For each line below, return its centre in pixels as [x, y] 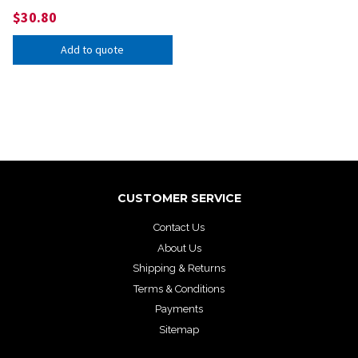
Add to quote [93, 50]
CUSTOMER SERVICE [179, 198]
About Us [179, 248]
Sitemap [179, 329]
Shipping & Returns [179, 268]
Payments [179, 309]
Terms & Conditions [179, 288]
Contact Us [179, 228]
